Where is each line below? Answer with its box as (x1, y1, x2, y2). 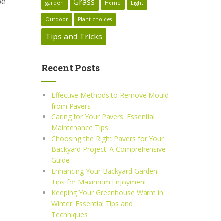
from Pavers (51, 101, 91, 110)
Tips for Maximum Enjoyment (51, 177, 147, 186)
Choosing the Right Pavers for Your (51, 134, 164, 143)
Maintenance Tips (51, 123, 108, 132)
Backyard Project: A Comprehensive (51, 145, 166, 154)
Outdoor (45, 16, 68, 23)
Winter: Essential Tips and (51, 199, 133, 208)
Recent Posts (41, 62, 100, 74)
